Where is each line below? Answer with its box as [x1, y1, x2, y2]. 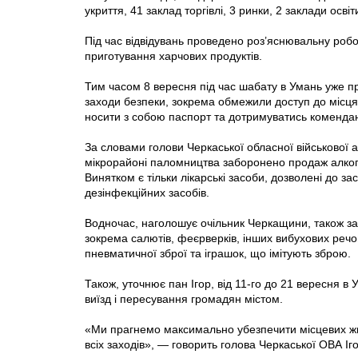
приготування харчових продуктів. [85, 49, 262, 62]
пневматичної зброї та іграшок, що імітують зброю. [85, 246, 351, 260]
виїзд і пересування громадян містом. [85, 292, 283, 305]
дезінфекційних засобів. [85, 185, 209, 199]
